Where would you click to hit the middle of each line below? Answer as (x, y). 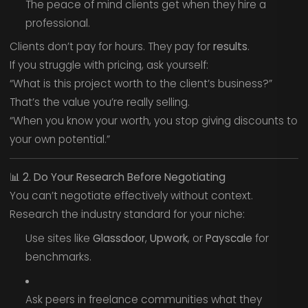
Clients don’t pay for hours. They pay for (111, 47)
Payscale (229, 239)
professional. (57, 23)
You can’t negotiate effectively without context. (131, 196)
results (230, 47)
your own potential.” (59, 140)
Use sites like (59, 239)
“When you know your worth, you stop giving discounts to (153, 121)
